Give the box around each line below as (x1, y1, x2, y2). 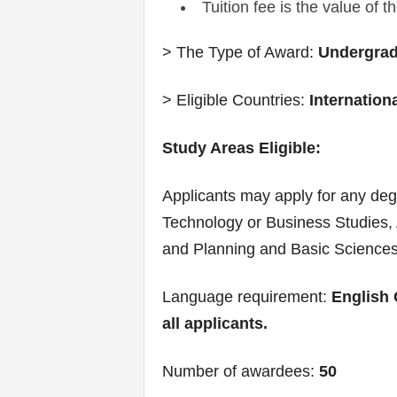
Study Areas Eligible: (161, 139, 321, 157)
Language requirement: (161, 288, 331, 306)
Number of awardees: (161, 362, 319, 380)
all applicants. (161, 315, 268, 332)
